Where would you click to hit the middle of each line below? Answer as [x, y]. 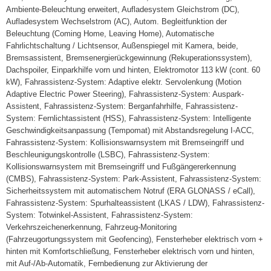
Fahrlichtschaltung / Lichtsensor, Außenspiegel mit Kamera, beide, [122, 46]
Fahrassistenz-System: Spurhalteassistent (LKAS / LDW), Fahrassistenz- [135, 203]
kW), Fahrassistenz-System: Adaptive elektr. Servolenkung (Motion [124, 82]
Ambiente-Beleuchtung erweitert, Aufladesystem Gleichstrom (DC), [123, 9]
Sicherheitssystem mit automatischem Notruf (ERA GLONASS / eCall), [131, 191]
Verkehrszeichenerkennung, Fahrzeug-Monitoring [91, 227]
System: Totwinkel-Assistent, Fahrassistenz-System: [100, 215]
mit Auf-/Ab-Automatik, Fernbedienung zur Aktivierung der [107, 263]
